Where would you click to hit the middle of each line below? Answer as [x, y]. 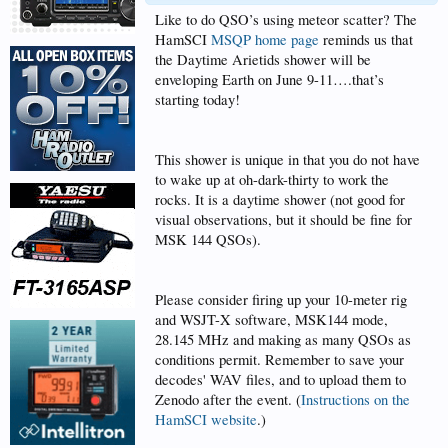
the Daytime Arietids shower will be [263, 59]
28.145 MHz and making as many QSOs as [283, 339]
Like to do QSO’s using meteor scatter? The [286, 19]
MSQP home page [265, 39]
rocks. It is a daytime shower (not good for [280, 199]
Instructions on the [355, 399]
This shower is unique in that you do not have [287, 159]
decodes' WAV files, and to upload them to [280, 379]
